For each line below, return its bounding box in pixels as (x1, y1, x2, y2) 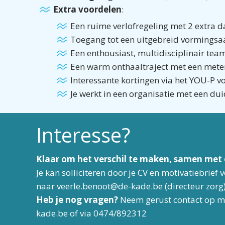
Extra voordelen (53, 4, 122, 15)
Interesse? (36, 121, 130, 149)
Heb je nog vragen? (36, 194, 120, 205)
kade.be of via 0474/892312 (36, 207, 147, 219)
